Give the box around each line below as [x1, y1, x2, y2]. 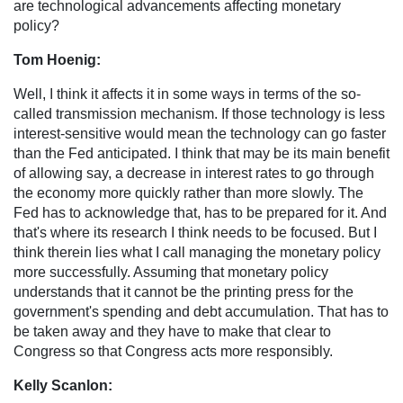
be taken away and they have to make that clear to [13, 323, 331, 339]
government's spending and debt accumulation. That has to [13, 303, 389, 319]
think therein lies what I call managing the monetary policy [13, 244, 381, 260]
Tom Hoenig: [13, 51, 101, 67]
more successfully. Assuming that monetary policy [13, 264, 328, 280]
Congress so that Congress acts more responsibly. [13, 343, 333, 359]
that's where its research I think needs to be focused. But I [13, 224, 377, 240]
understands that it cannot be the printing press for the [13, 283, 354, 300]
